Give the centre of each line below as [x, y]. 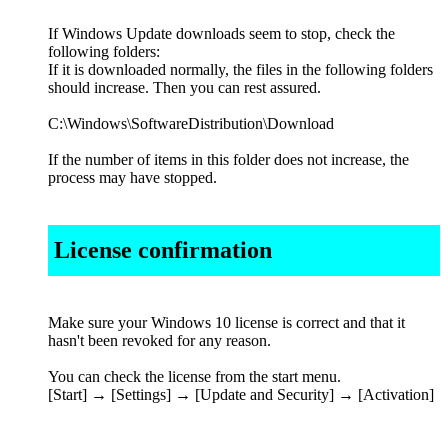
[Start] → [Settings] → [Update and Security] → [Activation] [241, 394]
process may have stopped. [132, 178]
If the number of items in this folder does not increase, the [228, 160]
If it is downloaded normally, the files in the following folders [240, 70]
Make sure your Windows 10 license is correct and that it [226, 322]
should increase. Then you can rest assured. [184, 88]
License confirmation [163, 250]
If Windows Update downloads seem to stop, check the [221, 34]
